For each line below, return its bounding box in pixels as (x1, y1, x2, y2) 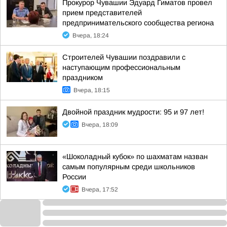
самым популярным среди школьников (62, 163, 195, 171)
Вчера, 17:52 (82, 186, 118, 193)
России (62, 173, 86, 181)
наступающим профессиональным (62, 63, 180, 71)
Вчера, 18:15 (73, 87, 110, 94)
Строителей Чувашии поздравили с (62, 53, 185, 61)
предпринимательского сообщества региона (62, 19, 214, 27)
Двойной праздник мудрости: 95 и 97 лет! (62, 108, 204, 116)
